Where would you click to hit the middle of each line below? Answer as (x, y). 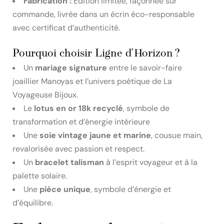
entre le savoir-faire (144, 67)
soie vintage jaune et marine (95, 135)
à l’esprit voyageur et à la (151, 162)
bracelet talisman (69, 162)
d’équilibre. (33, 202)
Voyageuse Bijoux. (45, 94)
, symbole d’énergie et (131, 189)
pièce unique (65, 189)
